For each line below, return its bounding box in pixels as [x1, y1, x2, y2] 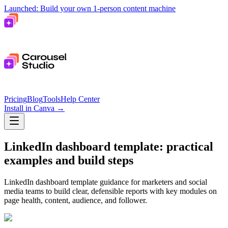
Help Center [61, 95, 100, 103]
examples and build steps [4, 153, 133, 167]
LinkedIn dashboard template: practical [4, 139, 213, 153]
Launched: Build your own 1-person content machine [4, 4, 176, 13]
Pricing [4, 95, 27, 103]
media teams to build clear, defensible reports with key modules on [4, 186, 217, 195]
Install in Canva [4, 104, 54, 112]
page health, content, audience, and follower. [4, 195, 147, 205]
